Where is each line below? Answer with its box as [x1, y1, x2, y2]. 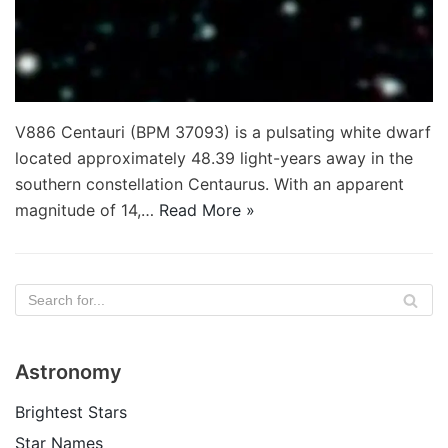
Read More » [159, 200, 255, 221]
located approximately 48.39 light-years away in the [15, 148, 413, 169]
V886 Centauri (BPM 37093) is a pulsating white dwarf [15, 122, 431, 143]
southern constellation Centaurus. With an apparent [15, 174, 404, 195]
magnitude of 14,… [15, 200, 159, 221]
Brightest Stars [15, 402, 127, 423]
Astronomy [15, 360, 122, 385]
